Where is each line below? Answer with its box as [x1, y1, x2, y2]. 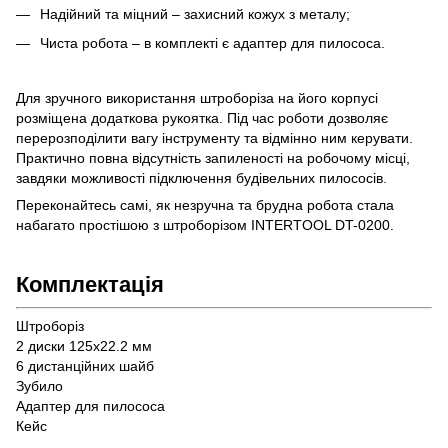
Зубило [16, 378, 63, 395]
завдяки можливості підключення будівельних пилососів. [16, 170, 387, 187]
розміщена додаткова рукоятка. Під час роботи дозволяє [16, 110, 388, 127]
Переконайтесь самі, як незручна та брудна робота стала [16, 197, 394, 214]
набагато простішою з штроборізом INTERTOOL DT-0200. [16, 217, 394, 234]
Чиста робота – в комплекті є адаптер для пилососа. [40, 34, 385, 51]
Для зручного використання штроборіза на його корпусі [16, 90, 378, 107]
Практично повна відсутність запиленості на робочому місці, [16, 150, 410, 167]
